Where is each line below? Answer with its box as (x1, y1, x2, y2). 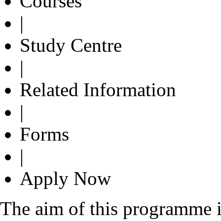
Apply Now (20, 167, 111, 189)
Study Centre (20, 34, 122, 56)
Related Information (20, 78, 176, 100)
